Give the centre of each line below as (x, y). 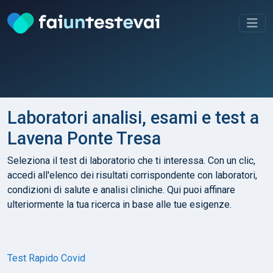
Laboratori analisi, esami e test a (133, 117)
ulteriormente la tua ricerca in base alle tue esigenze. (119, 204)
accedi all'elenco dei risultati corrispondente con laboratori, (132, 175)
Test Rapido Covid (46, 258)
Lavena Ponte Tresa (84, 138)
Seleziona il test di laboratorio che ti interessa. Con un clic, (131, 160)
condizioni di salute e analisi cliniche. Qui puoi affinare (121, 190)
